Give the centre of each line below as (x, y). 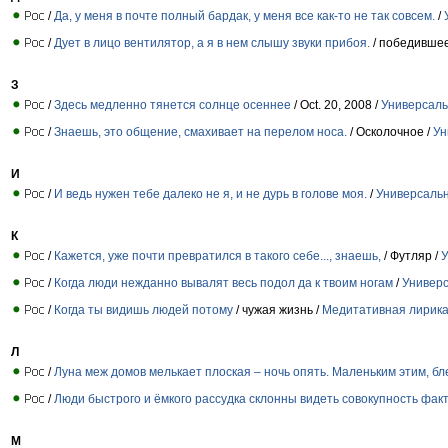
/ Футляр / (412, 255)
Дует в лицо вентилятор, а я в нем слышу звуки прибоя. (213, 42)
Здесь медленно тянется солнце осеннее (172, 104)
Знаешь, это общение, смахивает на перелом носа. (200, 131)
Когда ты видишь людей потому (143, 309)
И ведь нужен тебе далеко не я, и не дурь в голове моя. (212, 193)
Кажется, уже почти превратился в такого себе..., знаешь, (219, 255)
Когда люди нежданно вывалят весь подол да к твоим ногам (223, 282)
